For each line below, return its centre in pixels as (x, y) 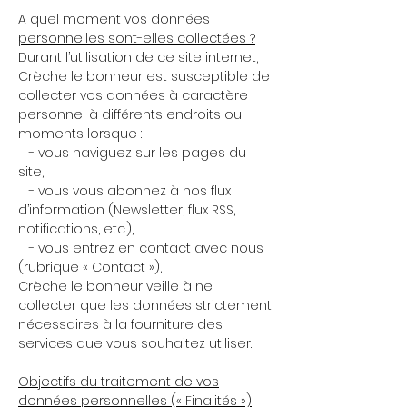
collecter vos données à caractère (133, 95)
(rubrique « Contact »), (90, 267)
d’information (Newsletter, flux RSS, (127, 210)
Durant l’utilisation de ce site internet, (138, 57)
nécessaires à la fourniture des (120, 324)
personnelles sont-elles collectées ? (137, 38)
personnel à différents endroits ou (130, 114)
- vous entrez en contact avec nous (141, 248)
